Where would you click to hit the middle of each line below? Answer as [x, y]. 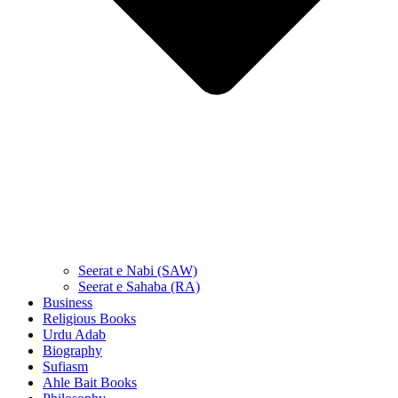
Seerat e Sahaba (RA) [139, 287]
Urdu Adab [74, 335]
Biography [72, 351]
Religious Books [89, 319]
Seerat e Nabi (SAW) [138, 271]
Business [68, 303]
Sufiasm [65, 367]
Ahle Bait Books [90, 383]
